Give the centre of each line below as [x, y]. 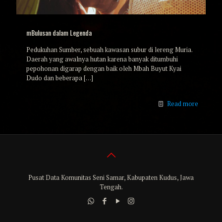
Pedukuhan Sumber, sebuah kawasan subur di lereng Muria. [109, 49]
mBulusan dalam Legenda [59, 32]
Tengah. [111, 187]
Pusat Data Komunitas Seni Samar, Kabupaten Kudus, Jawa [111, 177]
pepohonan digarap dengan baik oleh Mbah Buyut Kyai [104, 68]
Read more [183, 103]
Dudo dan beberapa [54, 78]
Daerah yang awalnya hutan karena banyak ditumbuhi [102, 59]
